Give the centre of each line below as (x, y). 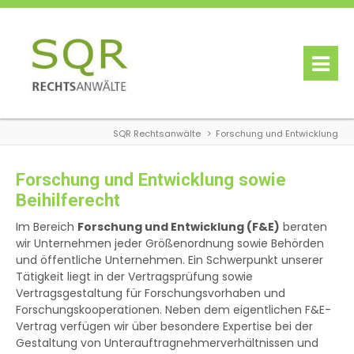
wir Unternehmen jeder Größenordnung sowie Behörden (170, 244)
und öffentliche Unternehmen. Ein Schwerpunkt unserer (169, 260)
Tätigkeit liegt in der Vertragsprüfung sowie (134, 277)
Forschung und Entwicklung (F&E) (179, 227)
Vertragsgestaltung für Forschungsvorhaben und (151, 294)
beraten (303, 227)
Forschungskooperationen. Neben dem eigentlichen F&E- (173, 310)
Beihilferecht (68, 200)
